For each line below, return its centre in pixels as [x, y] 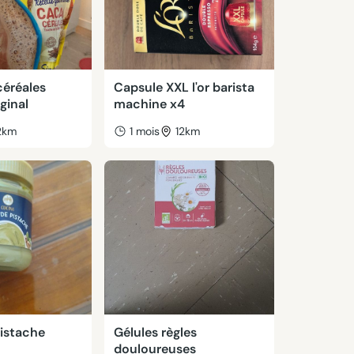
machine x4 [149, 104]
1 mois [144, 131]
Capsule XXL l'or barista [184, 87]
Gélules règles [155, 332]
